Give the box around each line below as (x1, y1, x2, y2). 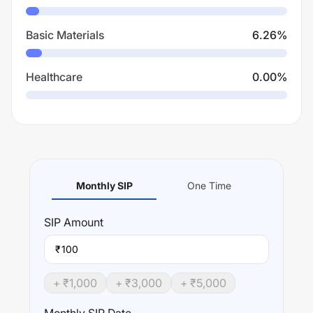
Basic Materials (26, 28, 104, 42)
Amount (61, 215, 103, 229)
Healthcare (26, 70, 82, 84)
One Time (187, 180, 231, 191)
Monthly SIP (75, 180, 133, 191)
